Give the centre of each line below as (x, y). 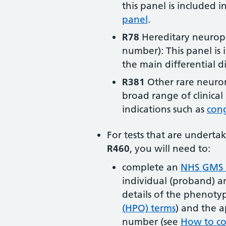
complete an (151, 167)
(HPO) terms (149, 208)
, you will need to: (170, 149)
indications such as (164, 109)
